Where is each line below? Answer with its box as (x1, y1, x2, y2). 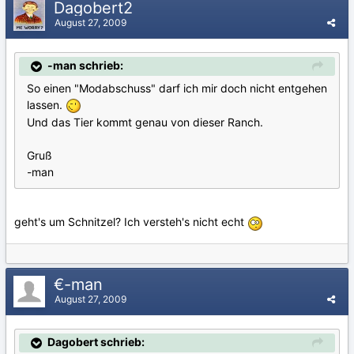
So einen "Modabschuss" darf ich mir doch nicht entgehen (27, 81, 327, 96)
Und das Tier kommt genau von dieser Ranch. (27, 115, 263, 130)
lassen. (27, 98, 66, 112)
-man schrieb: (47, 58, 123, 72)
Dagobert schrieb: (47, 335, 145, 348)
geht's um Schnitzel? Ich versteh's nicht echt (14, 215, 247, 229)
